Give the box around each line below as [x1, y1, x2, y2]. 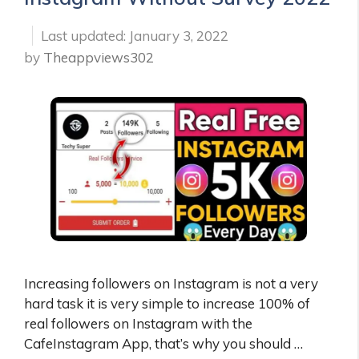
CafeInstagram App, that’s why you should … [24, 334, 303, 352]
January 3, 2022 [129, 26, 228, 44]
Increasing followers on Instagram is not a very [24, 274, 318, 292]
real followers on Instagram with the [24, 314, 252, 332]
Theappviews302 [43, 48, 154, 66]
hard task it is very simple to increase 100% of [24, 294, 310, 312]
